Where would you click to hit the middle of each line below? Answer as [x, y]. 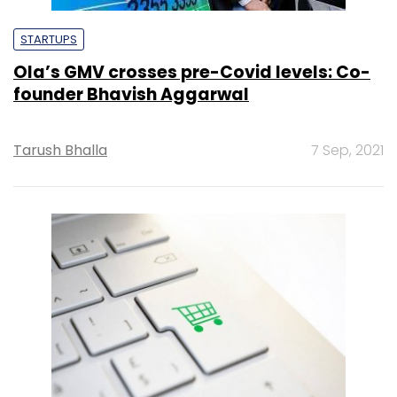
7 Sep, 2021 [347, 150]
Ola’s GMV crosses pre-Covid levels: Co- [192, 72]
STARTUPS [49, 39]
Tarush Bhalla [60, 150]
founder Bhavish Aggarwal [131, 94]
